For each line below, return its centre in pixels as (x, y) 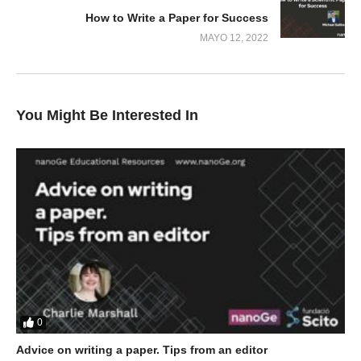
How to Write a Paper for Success (177, 18)
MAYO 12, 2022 (234, 38)
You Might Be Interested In (107, 116)
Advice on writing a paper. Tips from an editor (142, 349)
